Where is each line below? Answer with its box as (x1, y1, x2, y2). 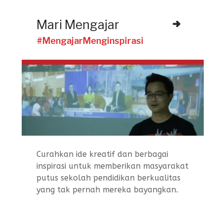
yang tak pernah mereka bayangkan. (37, 185, 178, 195)
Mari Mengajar (37, 17, 119, 32)
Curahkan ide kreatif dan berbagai (37, 149, 168, 159)
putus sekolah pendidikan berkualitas (37, 173, 181, 183)
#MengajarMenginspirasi (37, 35, 144, 46)
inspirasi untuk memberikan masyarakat (37, 161, 188, 171)
